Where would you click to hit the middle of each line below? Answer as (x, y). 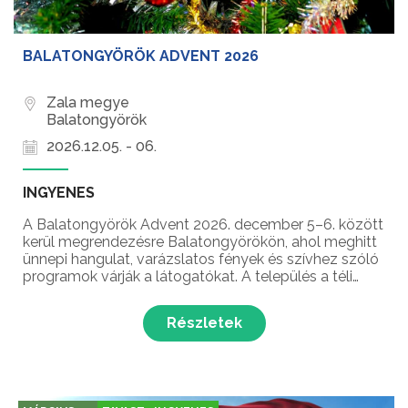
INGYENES (59, 193)
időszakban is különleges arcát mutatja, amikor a (185, 294)
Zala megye (88, 103)
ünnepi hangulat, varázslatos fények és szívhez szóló (201, 260)
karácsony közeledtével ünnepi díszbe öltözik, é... (187, 311)
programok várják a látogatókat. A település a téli (188, 277)
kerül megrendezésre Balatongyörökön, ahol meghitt (200, 242)
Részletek (204, 323)
